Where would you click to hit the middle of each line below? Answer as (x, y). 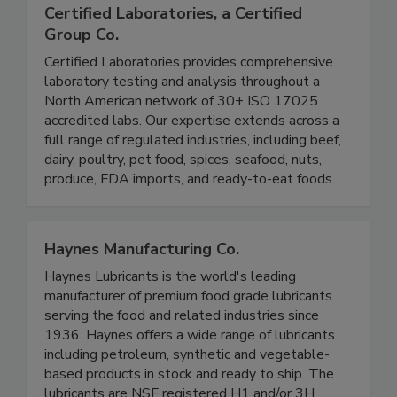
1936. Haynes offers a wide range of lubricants (190, 373)
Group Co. (82, 72)
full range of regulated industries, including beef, (193, 178)
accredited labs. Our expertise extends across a (192, 158)
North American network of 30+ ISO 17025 (181, 139)
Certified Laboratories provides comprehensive (189, 100)
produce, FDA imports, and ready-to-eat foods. (190, 217)
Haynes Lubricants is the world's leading (170, 314)
